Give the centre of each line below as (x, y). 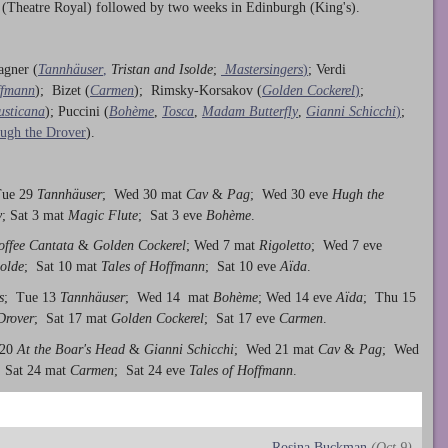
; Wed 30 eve (291, 194)
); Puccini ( (77, 111)
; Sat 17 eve (241, 319)
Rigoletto (285, 246)
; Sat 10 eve (242, 267)
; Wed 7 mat (222, 246)
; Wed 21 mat (276, 349)
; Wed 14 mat (169, 298)
